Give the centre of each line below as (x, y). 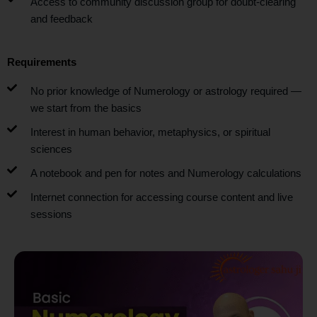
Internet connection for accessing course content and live (161, 198)
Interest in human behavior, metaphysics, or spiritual (150, 133)
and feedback (61, 19)
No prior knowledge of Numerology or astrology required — (166, 92)
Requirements (42, 63)
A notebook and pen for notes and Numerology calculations (166, 174)
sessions (51, 215)
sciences (51, 150)
